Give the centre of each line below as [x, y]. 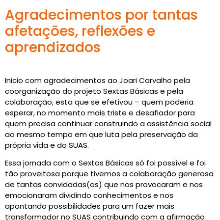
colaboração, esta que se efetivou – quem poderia [99, 102]
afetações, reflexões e [80, 31]
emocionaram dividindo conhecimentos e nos [89, 195]
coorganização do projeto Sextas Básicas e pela [94, 91]
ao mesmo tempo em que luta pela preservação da [101, 134]
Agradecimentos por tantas [101, 15]
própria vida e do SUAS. [47, 145]
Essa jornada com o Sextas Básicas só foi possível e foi [105, 163]
